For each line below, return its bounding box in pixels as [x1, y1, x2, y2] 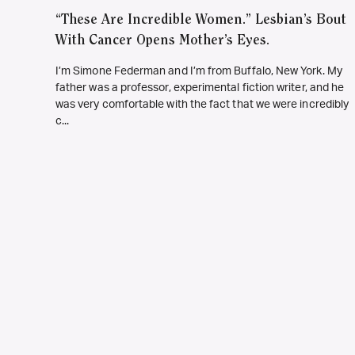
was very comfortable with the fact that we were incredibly [55, 99, 349, 111]
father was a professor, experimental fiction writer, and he [55, 82, 345, 94]
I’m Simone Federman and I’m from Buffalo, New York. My [55, 66, 342, 78]
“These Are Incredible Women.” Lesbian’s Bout [55, 13, 346, 29]
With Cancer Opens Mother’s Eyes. [55, 34, 269, 49]
